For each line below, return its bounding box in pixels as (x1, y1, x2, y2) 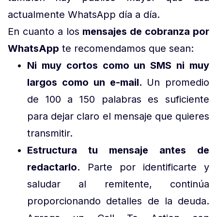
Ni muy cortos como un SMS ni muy (27, 60, 209, 71)
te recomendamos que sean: (59, 43, 197, 54)
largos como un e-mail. (27, 77, 147, 88)
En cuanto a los (8, 26, 83, 37)
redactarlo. (27, 161, 80, 173)
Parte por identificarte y (80, 161, 209, 173)
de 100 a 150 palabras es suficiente (27, 93, 209, 105)
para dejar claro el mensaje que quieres (27, 110, 209, 122)
